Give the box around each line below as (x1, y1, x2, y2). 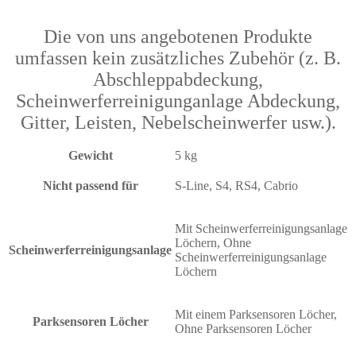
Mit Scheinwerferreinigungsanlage (175, 222, 347, 236)
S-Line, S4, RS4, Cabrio (175, 179, 298, 193)
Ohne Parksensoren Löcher (175, 322, 311, 336)
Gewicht (68, 149, 113, 163)
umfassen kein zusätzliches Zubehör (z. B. (15, 48, 341, 69)
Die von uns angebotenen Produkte (44, 26, 312, 48)
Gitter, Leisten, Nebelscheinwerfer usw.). (20, 112, 336, 133)
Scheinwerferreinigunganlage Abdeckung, (16, 91, 340, 112)
